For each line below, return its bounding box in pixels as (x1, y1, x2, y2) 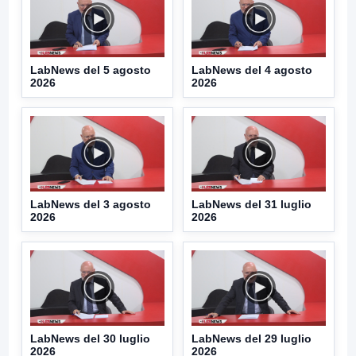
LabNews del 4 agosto (192, 63, 312, 76)
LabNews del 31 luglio (192, 197, 311, 211)
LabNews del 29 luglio (192, 331, 311, 345)
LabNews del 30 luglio (30, 331, 150, 345)
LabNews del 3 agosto (30, 197, 151, 211)
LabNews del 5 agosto (30, 63, 151, 76)
